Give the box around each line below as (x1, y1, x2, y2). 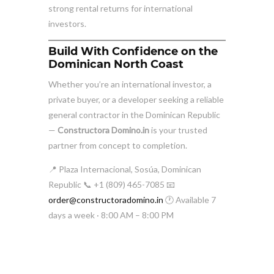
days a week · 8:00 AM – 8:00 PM (48, 210, 174, 221)
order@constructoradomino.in (48, 194, 163, 206)
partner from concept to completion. (48, 140, 187, 151)
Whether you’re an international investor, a (48, 79, 212, 90)
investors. (48, 18, 86, 29)
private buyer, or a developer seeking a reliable (48, 94, 224, 105)
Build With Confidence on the (48, 45, 218, 59)
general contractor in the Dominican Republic (48, 109, 220, 120)
